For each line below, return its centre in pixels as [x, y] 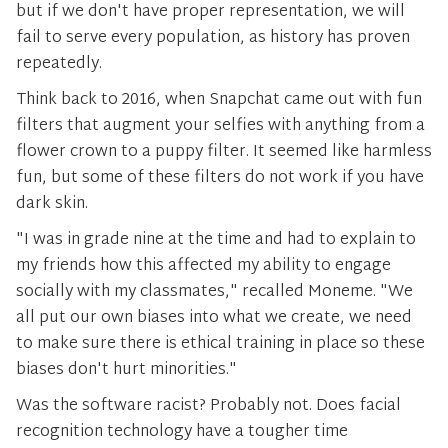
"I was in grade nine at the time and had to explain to [216, 240]
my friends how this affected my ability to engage [203, 266]
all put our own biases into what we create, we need [214, 318]
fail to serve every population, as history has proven [213, 38]
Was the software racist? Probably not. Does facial [208, 406]
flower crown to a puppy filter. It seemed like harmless [224, 152]
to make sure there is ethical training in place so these [220, 344]
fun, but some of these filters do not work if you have [220, 178]
